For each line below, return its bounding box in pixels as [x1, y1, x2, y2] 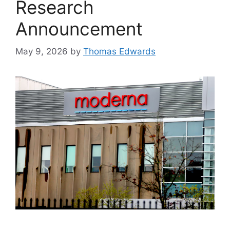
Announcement [15, 17, 143, 40]
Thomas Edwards [83, 46, 156, 57]
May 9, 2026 [15, 46, 68, 57]
